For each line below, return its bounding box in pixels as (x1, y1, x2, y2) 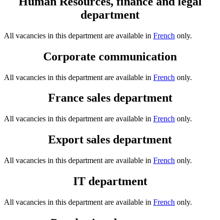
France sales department (48, 91, 172, 105)
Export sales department (48, 133, 172, 146)
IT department (73, 175, 147, 188)
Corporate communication (43, 50, 177, 63)
